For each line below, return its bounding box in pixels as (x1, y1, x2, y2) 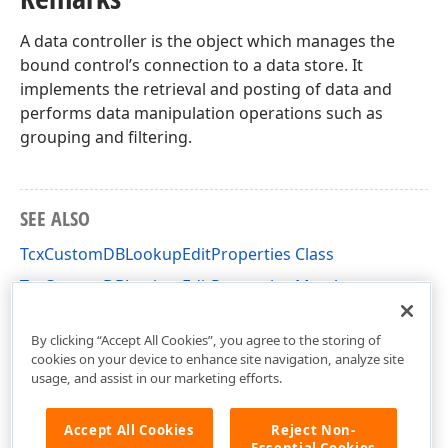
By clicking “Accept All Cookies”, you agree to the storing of (30, 330, 381, 349)
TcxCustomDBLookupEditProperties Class (20, 243, 334, 265)
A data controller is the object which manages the (20, 30, 395, 52)
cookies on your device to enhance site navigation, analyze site (30, 349, 404, 368)
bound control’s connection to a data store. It (20, 54, 363, 76)
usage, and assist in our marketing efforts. (30, 368, 283, 387)
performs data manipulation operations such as (20, 102, 383, 124)
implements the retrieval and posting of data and (20, 78, 392, 100)
